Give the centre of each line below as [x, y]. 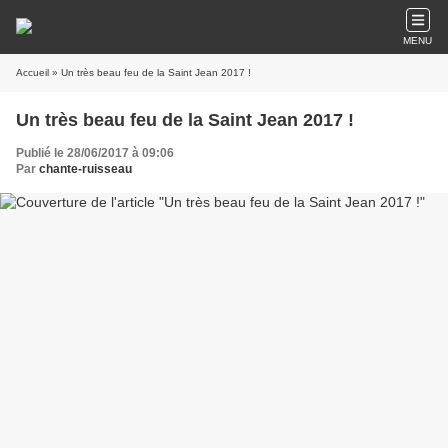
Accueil [32, 72]
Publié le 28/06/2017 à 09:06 [95, 153]
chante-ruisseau [85, 169]
